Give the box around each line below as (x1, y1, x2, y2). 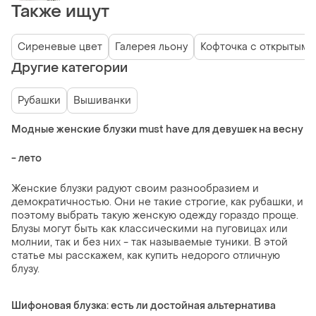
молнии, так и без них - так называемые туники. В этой (11, 236, 288, 250)
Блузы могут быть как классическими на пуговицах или (11, 222, 288, 236)
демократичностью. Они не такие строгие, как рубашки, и (11, 195, 303, 209)
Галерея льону (115, 40, 188, 54)
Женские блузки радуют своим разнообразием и (11, 182, 259, 196)
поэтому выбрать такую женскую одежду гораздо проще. (11, 209, 298, 223)
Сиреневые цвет (18, 40, 102, 54)
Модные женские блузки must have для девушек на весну (11, 123, 303, 137)
